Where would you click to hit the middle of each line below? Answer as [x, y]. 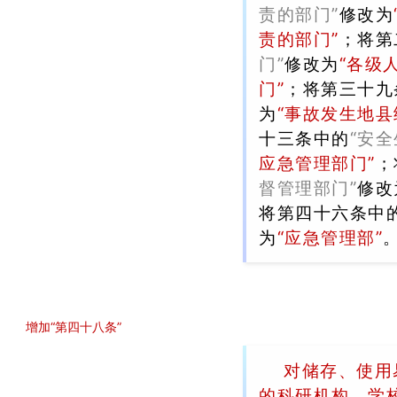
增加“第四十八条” [74, 327]
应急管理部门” [317, 163]
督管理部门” [308, 188]
